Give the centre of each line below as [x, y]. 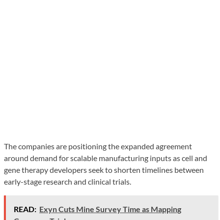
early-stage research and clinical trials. [68, 181]
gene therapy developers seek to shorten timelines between [104, 169]
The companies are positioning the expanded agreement [98, 146]
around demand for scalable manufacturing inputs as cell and [106, 158]
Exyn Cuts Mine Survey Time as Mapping [110, 209]
